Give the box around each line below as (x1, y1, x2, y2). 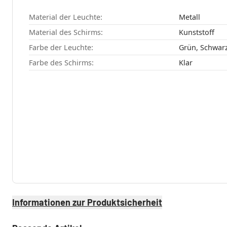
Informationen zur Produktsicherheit (12, 196, 162, 208)
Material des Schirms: (29, 27, 103, 37)
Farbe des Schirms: (29, 58, 94, 68)
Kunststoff (178, 27, 214, 37)
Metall (178, 12, 200, 22)
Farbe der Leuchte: (29, 43, 93, 53)
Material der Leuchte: (29, 12, 102, 22)
